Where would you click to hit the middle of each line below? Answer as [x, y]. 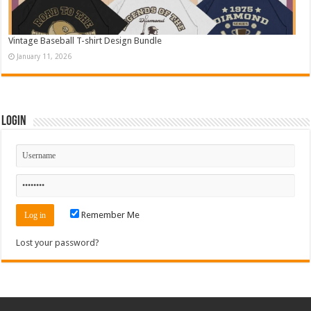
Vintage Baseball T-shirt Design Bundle [85, 40]
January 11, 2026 [44, 56]
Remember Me [110, 215]
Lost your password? [58, 242]
